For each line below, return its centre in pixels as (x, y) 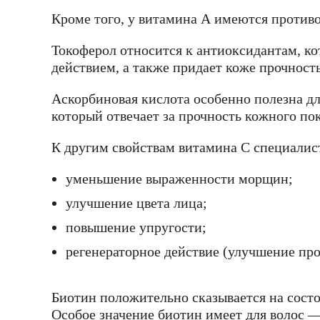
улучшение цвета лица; (136, 203)
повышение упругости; (136, 227)
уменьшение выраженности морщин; (179, 179)
